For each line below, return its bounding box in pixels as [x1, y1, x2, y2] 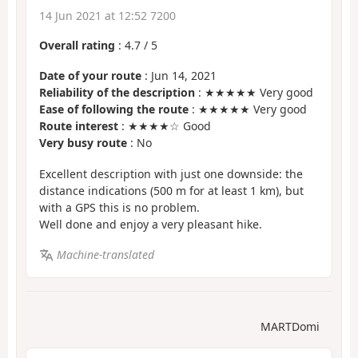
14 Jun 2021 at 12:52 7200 [39, 7, 176, 23]
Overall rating [39, 37, 115, 53]
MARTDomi [261, 318, 320, 334]
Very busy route [39, 135, 127, 151]
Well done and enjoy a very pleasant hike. [39, 216, 262, 232]
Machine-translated [56, 247, 154, 263]
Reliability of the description [39, 85, 195, 101]
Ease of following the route [39, 101, 189, 117]
